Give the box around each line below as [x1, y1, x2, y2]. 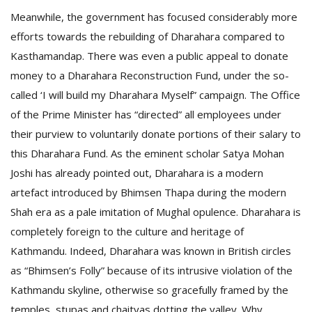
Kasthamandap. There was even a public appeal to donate [10, 49, 288, 63]
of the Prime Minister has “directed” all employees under [10, 107, 281, 121]
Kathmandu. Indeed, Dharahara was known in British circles [10, 244, 291, 258]
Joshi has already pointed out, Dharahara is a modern [10, 166, 263, 180]
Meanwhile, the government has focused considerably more [10, 10, 297, 24]
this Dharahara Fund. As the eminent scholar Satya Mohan [10, 146, 284, 160]
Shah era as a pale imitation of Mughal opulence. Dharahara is [10, 205, 301, 219]
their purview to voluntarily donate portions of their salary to [10, 127, 301, 141]
